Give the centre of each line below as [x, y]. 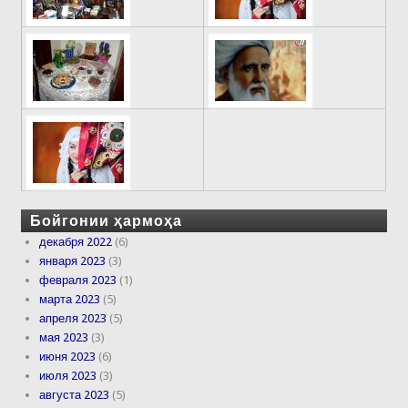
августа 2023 [75, 394]
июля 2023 [68, 375]
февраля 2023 [78, 280]
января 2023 [73, 260]
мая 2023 [64, 337]
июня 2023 [68, 356]
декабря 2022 [76, 241]
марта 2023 [70, 299]
